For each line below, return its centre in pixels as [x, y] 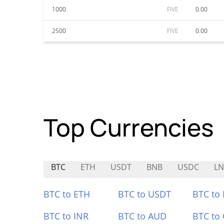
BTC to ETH [67, 194]
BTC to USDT [144, 194]
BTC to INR [66, 216]
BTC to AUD [142, 216]
